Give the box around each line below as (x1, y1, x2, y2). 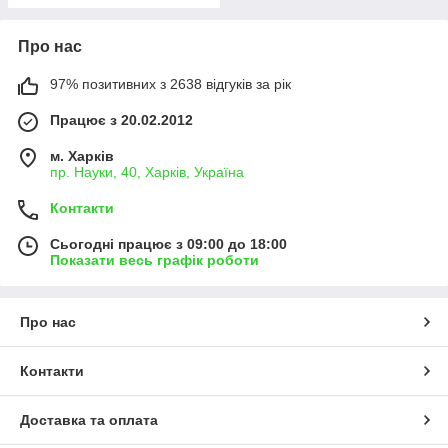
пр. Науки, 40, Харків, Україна (50, 164, 244, 180)
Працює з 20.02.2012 (50, 112, 193, 128)
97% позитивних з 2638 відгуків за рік (50, 76, 291, 92)
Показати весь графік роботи (50, 252, 259, 268)
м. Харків (50, 148, 114, 164)
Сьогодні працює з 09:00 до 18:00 (50, 236, 287, 252)
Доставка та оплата (20, 412, 158, 428)
